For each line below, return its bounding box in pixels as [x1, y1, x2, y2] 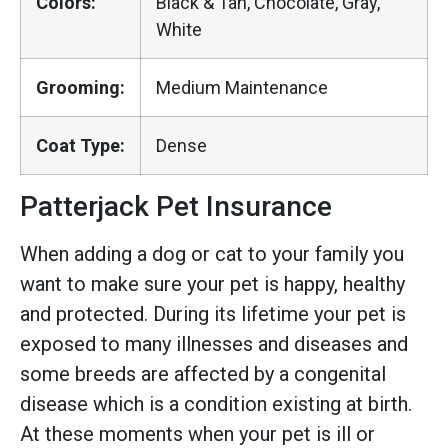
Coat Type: [36, 134, 125, 156]
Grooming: [36, 76, 125, 98]
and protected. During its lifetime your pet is [20, 301, 406, 326]
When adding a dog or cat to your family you [20, 241, 404, 266]
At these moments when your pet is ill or [20, 421, 375, 446]
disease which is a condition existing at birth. [20, 391, 412, 416]
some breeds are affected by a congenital [20, 361, 386, 386]
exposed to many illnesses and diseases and [20, 331, 408, 356]
